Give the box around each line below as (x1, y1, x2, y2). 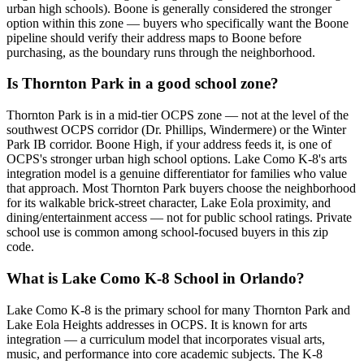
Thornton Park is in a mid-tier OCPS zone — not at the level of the (6, 108, 349, 123)
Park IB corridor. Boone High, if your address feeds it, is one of (6, 137, 331, 152)
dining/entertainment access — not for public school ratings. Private (6, 210, 352, 225)
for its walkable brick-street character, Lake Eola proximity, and (6, 196, 331, 210)
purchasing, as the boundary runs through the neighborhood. (6, 45, 315, 59)
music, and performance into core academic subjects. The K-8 (6, 346, 323, 361)
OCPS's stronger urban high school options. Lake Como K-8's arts (6, 152, 347, 167)
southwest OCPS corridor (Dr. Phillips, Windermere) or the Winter (6, 123, 346, 137)
